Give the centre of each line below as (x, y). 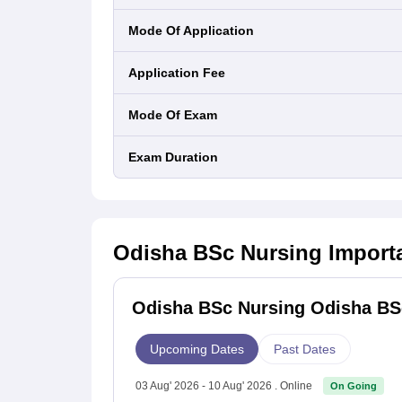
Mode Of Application (197, 31)
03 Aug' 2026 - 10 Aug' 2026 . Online (224, 385)
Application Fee (181, 73)
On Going (354, 385)
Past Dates (305, 350)
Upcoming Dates (197, 350)
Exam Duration (177, 157)
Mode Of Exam (178, 115)
